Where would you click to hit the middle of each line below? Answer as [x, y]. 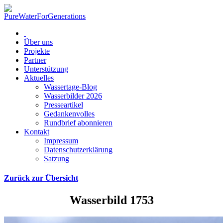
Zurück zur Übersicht [41, 178]
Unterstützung [46, 69]
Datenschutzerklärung [78, 150]
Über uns [38, 42]
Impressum [61, 141]
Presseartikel [63, 105]
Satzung [56, 159]
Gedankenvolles [69, 114]
